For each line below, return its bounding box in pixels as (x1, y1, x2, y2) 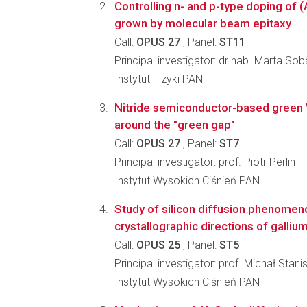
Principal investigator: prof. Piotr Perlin (114, 156, 295, 169)
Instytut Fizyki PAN (114, 73, 203, 86)
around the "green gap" (114, 118, 235, 132)
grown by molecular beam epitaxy (114, 16, 291, 30)
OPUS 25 (136, 238, 180, 251)
